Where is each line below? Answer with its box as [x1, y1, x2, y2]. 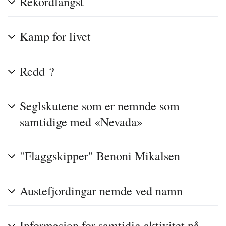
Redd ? [20, 63, 54, 80]
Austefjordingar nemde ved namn [20, 183, 183, 199]
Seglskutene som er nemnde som [20, 98, 180, 115]
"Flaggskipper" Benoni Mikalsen [20, 148, 180, 164]
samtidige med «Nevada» [20, 114, 143, 130]
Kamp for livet [20, 28, 91, 45]
